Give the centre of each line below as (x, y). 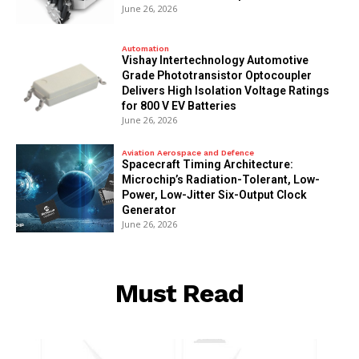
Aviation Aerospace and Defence (188, 153)
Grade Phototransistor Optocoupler (217, 76)
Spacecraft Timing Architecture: (208, 165)
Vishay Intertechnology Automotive (216, 61)
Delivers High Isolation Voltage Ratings (226, 91)
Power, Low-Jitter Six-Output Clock (215, 195)
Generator (149, 210)
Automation (146, 49)
